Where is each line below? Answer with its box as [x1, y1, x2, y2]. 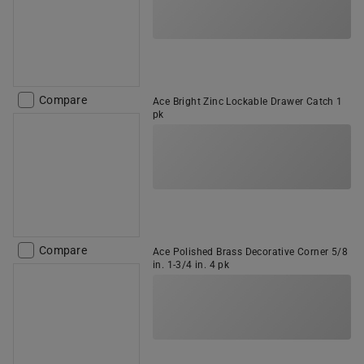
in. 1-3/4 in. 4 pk [153, 259, 230, 271]
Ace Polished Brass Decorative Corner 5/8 [153, 246, 348, 258]
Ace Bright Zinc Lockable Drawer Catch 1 [153, 96, 343, 107]
